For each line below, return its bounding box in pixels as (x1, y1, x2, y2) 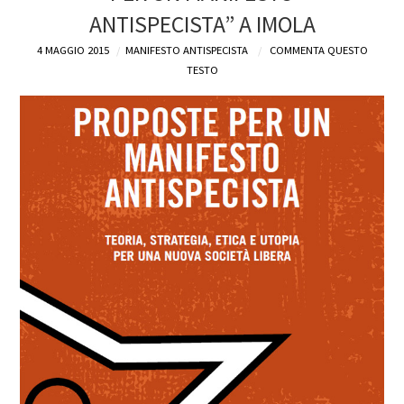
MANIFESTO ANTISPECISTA (124, 42, 248, 57)
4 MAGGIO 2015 (36, 42, 109, 57)
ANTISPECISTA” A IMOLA (88, 9, 316, 39)
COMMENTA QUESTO (269, 42, 368, 57)
